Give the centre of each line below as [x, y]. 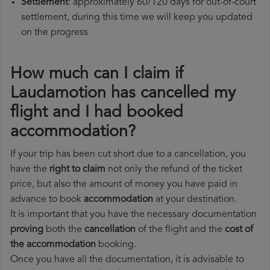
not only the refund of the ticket [174, 170]
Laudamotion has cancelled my [123, 94]
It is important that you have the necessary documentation [133, 215]
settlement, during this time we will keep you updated [137, 18]
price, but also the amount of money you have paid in [124, 185]
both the [64, 230]
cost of [239, 230]
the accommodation [53, 245]
